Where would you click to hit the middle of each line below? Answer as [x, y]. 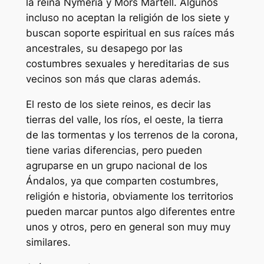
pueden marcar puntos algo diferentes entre [130, 212]
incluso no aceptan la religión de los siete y [127, 18]
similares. [48, 242]
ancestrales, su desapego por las [104, 49]
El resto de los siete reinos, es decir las [118, 105]
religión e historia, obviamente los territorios [129, 197]
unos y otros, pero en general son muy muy [128, 227]
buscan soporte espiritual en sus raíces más [130, 33]
